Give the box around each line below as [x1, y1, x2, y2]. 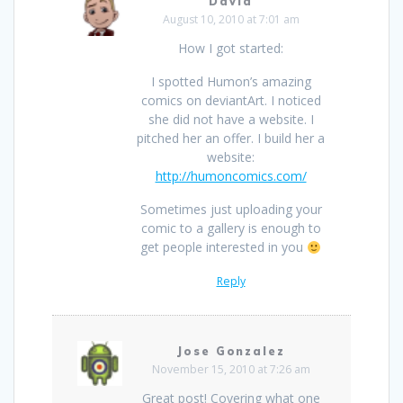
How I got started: [178, 40, 283, 58]
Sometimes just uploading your [139, 201, 322, 219]
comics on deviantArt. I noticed [140, 92, 321, 110]
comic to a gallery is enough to [140, 219, 321, 237]
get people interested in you [140, 238, 308, 256]
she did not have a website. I [148, 111, 314, 129]
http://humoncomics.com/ [155, 167, 307, 185]
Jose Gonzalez [175, 345, 286, 359]
